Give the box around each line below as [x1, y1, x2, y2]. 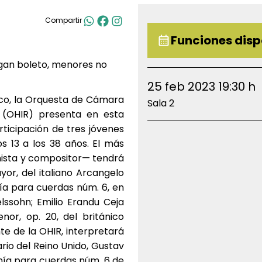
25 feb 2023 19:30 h [147, 78, 256, 95]
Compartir [45, 15, 82, 26]
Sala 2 [147, 96, 174, 110]
